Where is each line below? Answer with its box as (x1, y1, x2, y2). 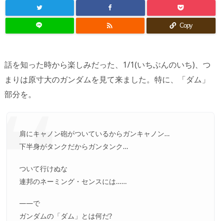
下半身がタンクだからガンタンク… (19, 142, 128, 151)
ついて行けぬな (19, 163, 68, 173)
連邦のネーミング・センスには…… (19, 176, 127, 186)
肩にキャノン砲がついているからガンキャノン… (19, 129, 170, 139)
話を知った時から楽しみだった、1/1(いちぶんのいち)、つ (4, 59, 211, 70)
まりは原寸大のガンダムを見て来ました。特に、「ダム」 (4, 74, 210, 85)
